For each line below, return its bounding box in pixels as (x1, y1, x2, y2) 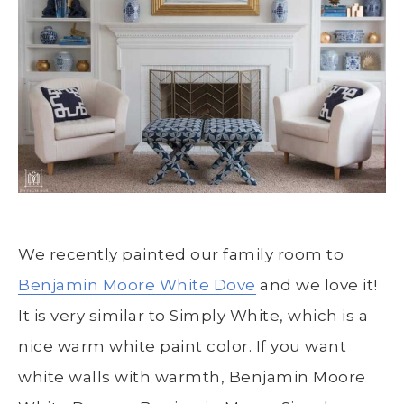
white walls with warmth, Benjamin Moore (18, 367, 366, 386)
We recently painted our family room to (18, 244, 344, 263)
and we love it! (255, 275, 378, 294)
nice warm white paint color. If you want (18, 336, 346, 355)
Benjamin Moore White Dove (18, 275, 256, 294)
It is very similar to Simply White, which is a (18, 306, 368, 325)
